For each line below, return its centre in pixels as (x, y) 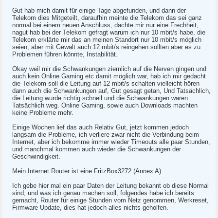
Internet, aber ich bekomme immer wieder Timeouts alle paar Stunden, (111, 142)
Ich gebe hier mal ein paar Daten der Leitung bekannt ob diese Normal (110, 186)
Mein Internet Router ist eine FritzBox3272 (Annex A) (87, 171)
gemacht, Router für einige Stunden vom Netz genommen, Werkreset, (110, 200)
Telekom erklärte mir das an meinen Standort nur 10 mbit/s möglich (107, 40)
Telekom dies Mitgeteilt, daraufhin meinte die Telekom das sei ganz (107, 18)
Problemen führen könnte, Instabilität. (65, 54)
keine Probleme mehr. (43, 113)
